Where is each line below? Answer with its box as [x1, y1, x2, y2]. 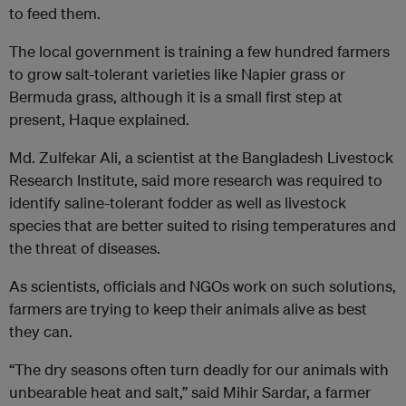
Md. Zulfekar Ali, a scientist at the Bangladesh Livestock [9, 148, 393, 168]
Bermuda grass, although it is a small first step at [9, 87, 343, 107]
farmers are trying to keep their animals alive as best [9, 299, 367, 319]
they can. [9, 322, 72, 342]
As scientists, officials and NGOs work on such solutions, [9, 276, 396, 296]
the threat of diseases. [9, 238, 160, 258]
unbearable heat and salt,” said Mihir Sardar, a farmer [9, 382, 371, 402]
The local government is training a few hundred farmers [9, 42, 390, 62]
